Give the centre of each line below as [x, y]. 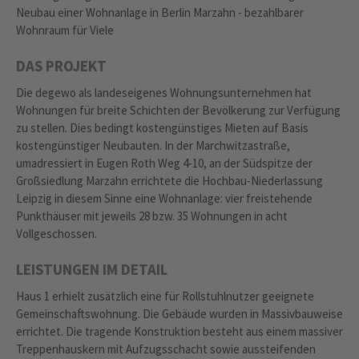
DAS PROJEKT [61, 66]
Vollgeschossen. [56, 234]
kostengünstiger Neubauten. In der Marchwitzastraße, [153, 146]
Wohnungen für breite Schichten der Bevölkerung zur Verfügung [178, 111]
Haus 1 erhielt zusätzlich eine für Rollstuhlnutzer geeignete [165, 296]
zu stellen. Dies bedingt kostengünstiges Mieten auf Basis [162, 128]
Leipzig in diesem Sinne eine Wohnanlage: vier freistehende [164, 199]
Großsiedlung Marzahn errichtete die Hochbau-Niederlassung [169, 181]
